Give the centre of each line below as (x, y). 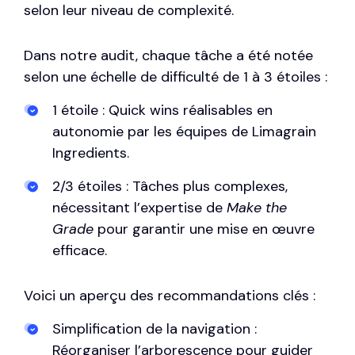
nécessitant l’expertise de (139, 207)
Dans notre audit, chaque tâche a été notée (168, 55)
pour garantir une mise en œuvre (204, 229)
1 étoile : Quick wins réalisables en (162, 110)
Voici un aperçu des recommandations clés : (170, 295)
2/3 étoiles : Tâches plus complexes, (170, 186)
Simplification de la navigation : (155, 328)
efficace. (80, 250)
